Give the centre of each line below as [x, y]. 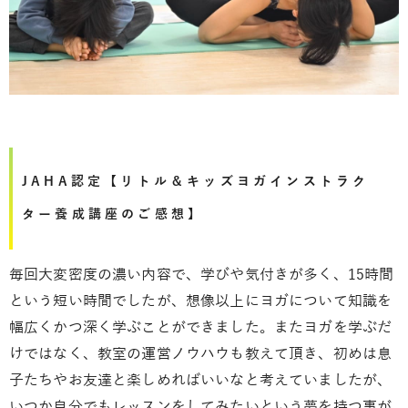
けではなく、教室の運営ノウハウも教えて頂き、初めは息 [201, 355]
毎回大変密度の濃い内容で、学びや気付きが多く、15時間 [202, 275]
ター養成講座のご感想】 [113, 215]
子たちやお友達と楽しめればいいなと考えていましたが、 [201, 381]
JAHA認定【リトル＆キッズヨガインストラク [196, 182]
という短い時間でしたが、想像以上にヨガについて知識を [201, 302]
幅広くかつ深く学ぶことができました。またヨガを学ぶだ [201, 328]
